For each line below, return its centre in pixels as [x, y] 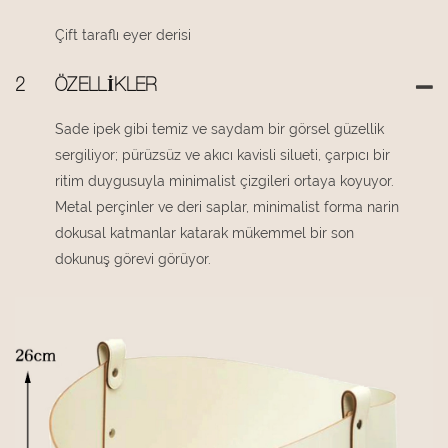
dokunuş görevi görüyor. [133, 259]
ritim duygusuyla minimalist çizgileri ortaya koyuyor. [224, 181]
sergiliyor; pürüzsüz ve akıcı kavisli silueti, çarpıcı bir [222, 155]
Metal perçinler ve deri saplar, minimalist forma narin [227, 207]
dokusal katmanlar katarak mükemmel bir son [204, 233]
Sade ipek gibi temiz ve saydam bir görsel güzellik [219, 129]
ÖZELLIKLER [106, 87]
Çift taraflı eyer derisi [123, 35]
